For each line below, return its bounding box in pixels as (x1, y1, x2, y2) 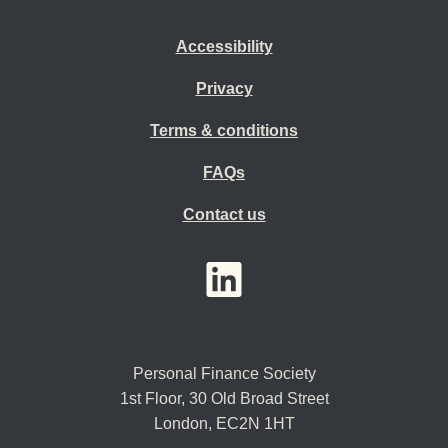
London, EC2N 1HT (153, 415, 295, 432)
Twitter (275, 263, 325, 280)
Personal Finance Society (132, 365, 316, 382)
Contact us (182, 206, 266, 223)
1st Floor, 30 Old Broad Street (119, 390, 329, 407)
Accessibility (175, 38, 273, 55)
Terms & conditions (150, 122, 298, 139)
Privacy (195, 80, 253, 97)
